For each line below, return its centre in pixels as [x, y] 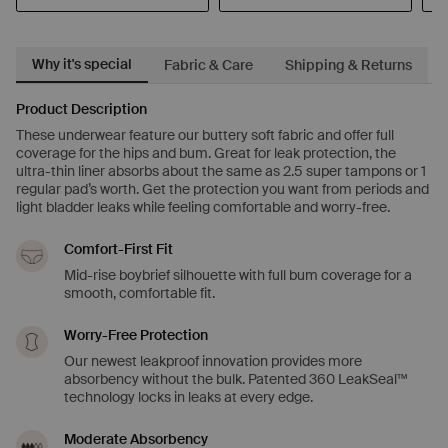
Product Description [81, 109]
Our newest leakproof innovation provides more [213, 361]
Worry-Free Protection [136, 335]
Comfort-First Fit [118, 249]
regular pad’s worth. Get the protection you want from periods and [222, 189]
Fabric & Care [208, 65]
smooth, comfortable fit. [139, 293]
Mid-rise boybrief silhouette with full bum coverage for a [238, 275]
